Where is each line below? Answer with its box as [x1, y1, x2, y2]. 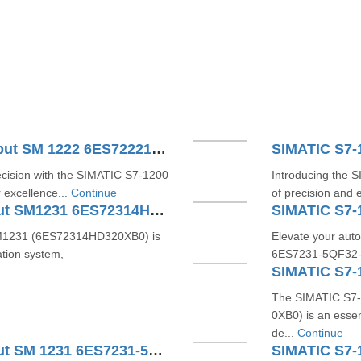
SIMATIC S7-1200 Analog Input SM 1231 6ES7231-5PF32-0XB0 [147, 342, 163, 359]
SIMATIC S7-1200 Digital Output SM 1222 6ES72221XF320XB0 [151, 141, 166, 157]
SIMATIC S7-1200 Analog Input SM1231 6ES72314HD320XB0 [149, 202, 164, 218]
